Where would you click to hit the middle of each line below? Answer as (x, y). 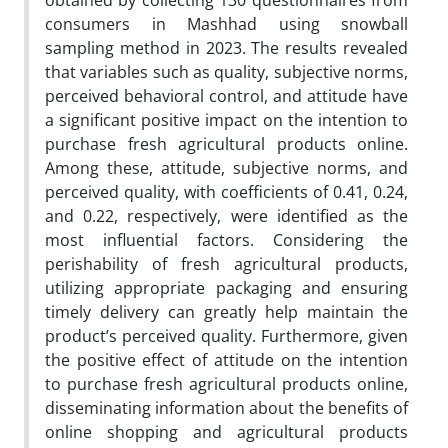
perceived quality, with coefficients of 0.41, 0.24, (226, 192)
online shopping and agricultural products (226, 432)
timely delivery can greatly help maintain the (226, 312)
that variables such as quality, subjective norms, (226, 72)
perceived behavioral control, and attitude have (226, 96)
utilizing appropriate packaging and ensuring (226, 288)
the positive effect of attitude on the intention (226, 360)
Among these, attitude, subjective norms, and (226, 168)
